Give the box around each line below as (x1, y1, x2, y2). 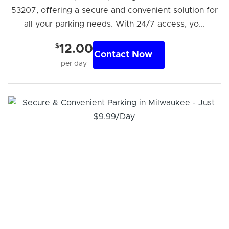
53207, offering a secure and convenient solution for (11, 6, 218, 14)
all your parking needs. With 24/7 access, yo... (24, 19, 205, 28)
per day (61, 60, 87, 67)
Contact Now (94, 50, 152, 60)
